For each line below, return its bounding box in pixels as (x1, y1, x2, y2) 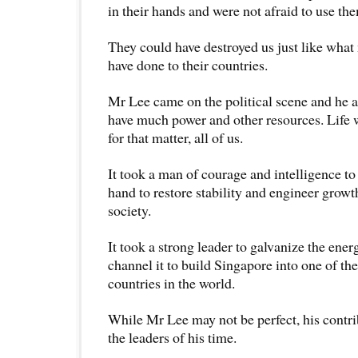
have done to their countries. (108, 54, 268, 74)
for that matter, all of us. (108, 127, 243, 147)
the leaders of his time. (108, 327, 237, 347)
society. (108, 200, 151, 220)
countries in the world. (108, 272, 235, 292)
